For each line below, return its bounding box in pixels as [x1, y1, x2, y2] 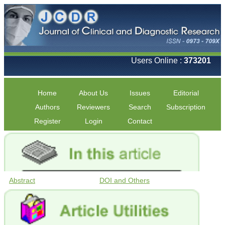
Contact [127, 117, 152, 125]
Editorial [173, 88, 199, 97]
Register [34, 117, 61, 125]
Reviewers [77, 102, 110, 111]
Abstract [9, 176, 35, 185]
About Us [79, 88, 108, 97]
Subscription [166, 102, 205, 111]
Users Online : [131, 56, 184, 65]
